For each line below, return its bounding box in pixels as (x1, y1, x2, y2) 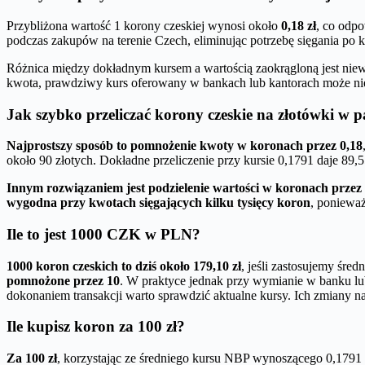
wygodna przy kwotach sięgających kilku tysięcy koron (7, 196, 310, 210)
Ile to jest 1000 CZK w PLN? (7, 226, 200, 244)
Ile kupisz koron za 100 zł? (7, 318, 185, 336)
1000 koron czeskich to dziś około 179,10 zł (7, 258, 241, 273)
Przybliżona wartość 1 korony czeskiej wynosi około (7, 18, 281, 33)
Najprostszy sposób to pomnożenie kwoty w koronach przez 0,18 (7, 139, 363, 153)
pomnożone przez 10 (7, 273, 120, 288)
